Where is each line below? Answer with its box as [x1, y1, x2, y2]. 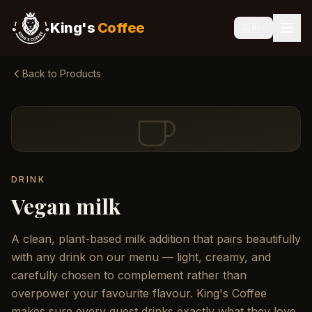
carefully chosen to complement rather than [11, 268, 247, 282]
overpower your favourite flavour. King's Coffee [11, 286, 267, 300]
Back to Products [22, 68, 101, 79]
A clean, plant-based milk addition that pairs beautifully [11, 232, 301, 246]
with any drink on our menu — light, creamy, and [11, 250, 271, 264]
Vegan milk [11, 192, 120, 220]
